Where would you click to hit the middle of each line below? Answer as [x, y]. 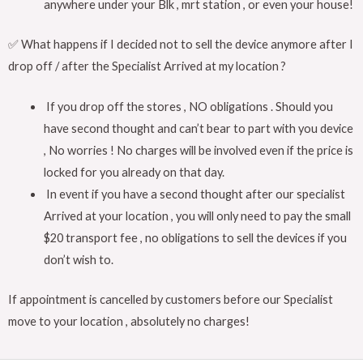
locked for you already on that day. [134, 173]
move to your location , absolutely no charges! [129, 321]
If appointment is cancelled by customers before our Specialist [171, 299]
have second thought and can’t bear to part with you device [198, 129]
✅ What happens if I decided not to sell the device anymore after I [181, 44]
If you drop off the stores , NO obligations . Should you [188, 107]
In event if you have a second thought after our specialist [194, 194]
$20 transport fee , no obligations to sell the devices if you [195, 238]
